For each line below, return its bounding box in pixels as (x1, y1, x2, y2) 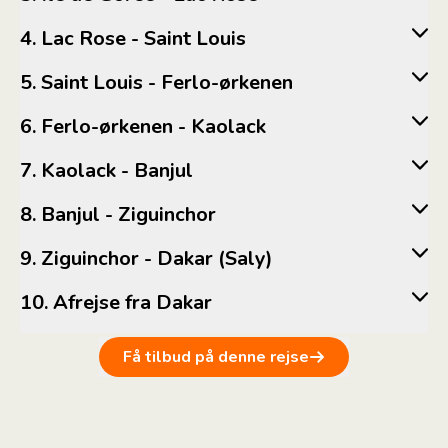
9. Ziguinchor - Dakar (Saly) (41, 245, 273, 273)
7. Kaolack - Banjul (41, 157, 193, 185)
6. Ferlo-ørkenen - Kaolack (41, 113, 266, 141)
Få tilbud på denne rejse (123, 346, 309, 369)
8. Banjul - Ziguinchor (41, 201, 216, 229)
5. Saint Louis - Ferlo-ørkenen (41, 69, 293, 97)
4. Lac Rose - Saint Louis (41, 25, 246, 53)
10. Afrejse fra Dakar (53, 289, 212, 317)
